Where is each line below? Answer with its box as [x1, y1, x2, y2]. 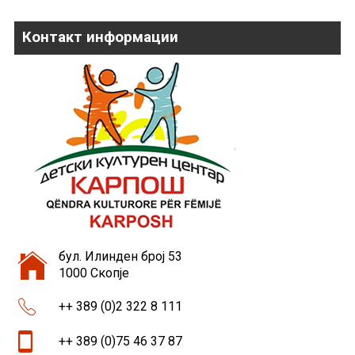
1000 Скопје [58, 265, 129, 281]
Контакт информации [21, 29, 178, 47]
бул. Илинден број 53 [58, 249, 182, 265]
